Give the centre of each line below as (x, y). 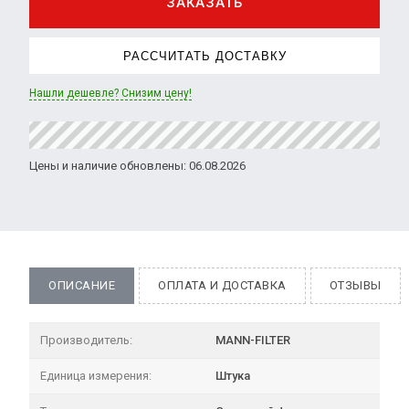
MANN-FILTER (253, 340)
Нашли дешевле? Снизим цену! (110, 93)
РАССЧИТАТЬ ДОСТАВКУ (204, 56)
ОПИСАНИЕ (82, 285)
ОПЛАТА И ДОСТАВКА (222, 285)
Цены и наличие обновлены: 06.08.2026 (137, 166)
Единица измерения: (96, 376)
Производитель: (86, 340)
